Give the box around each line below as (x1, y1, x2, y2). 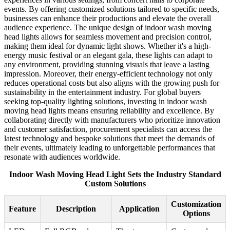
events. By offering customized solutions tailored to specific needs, (4, 5, 219, 14)
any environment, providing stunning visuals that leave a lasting (4, 60, 209, 69)
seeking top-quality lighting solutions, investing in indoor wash (4, 97, 207, 106)
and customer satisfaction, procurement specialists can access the (4, 125, 212, 134)
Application (119, 204, 160, 214)
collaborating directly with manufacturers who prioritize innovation (4, 116, 220, 125)
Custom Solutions (84, 179, 146, 188)
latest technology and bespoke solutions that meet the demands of (4, 134, 215, 143)
